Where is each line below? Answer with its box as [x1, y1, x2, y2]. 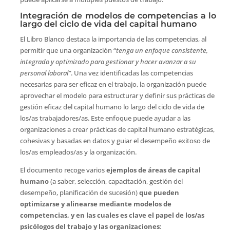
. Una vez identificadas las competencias [70, 68, 193, 78]
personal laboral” [20, 68, 71, 78]
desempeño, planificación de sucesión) [20, 187, 139, 197]
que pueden [139, 187, 179, 197]
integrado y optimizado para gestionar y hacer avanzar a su [20, 56, 196, 66]
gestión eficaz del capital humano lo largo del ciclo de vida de [20, 102, 204, 111]
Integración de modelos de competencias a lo [20, 10, 217, 21]
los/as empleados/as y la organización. [20, 147, 137, 157]
